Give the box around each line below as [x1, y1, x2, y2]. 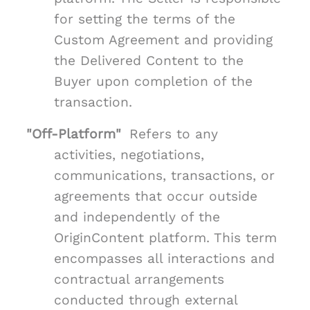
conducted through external [54, 292, 237, 309]
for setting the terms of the [54, 11, 235, 28]
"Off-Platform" [26, 126, 121, 143]
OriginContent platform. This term [54, 230, 277, 246]
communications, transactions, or [54, 167, 275, 184]
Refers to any [129, 126, 218, 143]
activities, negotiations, [54, 147, 204, 163]
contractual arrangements [54, 271, 224, 288]
